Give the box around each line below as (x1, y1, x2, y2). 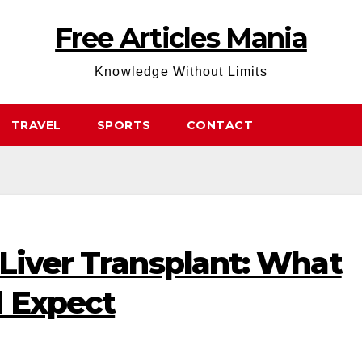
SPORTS (96, 118, 151, 133)
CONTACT (186, 118, 253, 133)
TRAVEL (11, 118, 61, 133)
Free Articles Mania (55, 21, 307, 55)
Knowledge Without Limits (95, 65, 267, 78)
